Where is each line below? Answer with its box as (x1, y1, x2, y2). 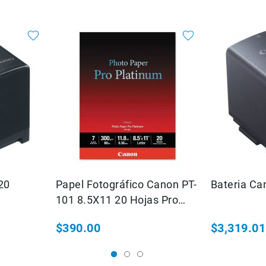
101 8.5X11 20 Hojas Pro (56, 194, 179, 206)
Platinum (56, 209, 100, 221)
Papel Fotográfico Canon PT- (56, 178, 197, 191)
